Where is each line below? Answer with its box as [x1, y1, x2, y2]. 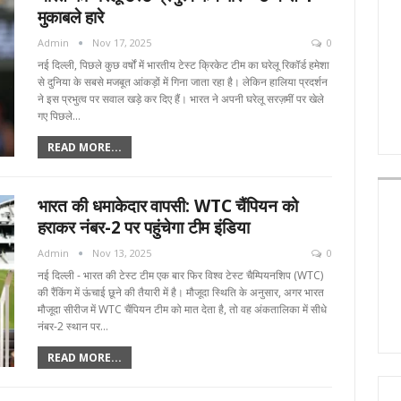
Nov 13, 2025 [91, 246, 151, 260]
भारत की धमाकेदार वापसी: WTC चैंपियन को [37, 194, 298, 218]
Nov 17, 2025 [91, 36, 151, 50]
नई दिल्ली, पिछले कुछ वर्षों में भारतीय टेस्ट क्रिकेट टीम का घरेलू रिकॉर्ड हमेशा [37, 57, 329, 73]
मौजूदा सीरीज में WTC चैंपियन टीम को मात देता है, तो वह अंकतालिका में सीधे [37, 302, 327, 318]
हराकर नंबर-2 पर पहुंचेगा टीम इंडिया [37, 216, 250, 240]
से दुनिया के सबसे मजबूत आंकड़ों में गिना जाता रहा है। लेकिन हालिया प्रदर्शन [37, 74, 328, 90]
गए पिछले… [37, 108, 81, 124]
